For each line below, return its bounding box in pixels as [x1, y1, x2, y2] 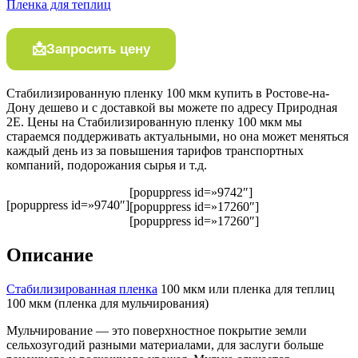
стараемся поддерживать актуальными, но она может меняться [6, 129, 348, 144]
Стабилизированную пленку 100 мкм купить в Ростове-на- [6, 86, 329, 101]
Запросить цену [46, 41, 150, 57]
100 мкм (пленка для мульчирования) [6, 296, 209, 310]
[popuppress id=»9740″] [6, 198, 129, 213]
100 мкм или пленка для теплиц [157, 281, 335, 296]
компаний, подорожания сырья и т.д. [6, 158, 207, 173]
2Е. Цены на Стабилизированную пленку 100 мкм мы [6, 115, 302, 129]
